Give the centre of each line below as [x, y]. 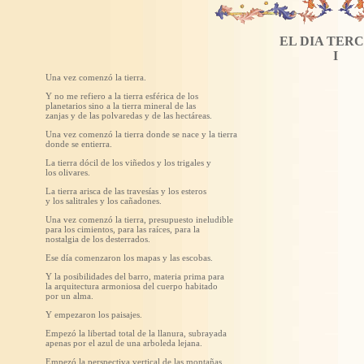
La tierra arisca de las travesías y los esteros [126, 191]
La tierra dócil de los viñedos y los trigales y [128, 162]
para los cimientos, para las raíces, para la [123, 229]
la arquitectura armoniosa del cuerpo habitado [132, 286]
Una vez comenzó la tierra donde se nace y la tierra [141, 134]
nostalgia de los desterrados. [98, 239]
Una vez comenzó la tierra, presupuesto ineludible [139, 219]
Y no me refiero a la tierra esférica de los [122, 96]
